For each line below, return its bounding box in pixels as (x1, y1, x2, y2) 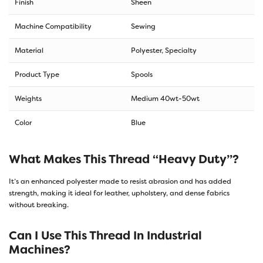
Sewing (131, 21, 156, 31)
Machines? (9, 241, 70, 257)
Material (15, 45, 43, 55)
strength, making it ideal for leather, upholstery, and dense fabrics (9, 188, 230, 198)
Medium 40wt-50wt (131, 93, 200, 103)
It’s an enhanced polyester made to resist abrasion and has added (9, 176, 231, 186)
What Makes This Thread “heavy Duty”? (9, 151, 239, 167)
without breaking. (9, 200, 69, 210)
